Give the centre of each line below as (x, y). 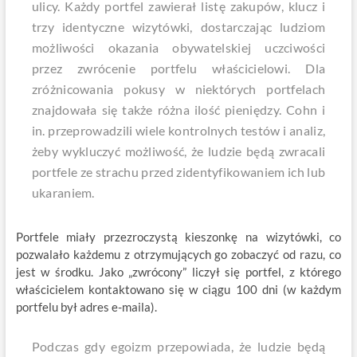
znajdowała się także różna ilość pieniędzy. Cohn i (178, 110)
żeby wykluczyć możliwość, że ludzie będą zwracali (178, 151)
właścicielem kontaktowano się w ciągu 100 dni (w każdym (178, 289)
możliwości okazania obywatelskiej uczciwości (178, 47)
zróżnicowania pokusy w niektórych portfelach (178, 89)
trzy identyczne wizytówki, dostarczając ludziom (178, 27)
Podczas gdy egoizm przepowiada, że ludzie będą (178, 346)
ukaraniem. (66, 192)
